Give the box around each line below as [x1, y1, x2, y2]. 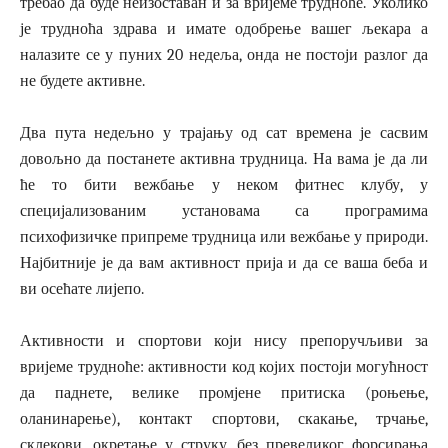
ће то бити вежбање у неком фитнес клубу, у [20, 176, 428, 195]
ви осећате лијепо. [20, 280, 144, 299]
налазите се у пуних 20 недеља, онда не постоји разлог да [20, 46, 428, 65]
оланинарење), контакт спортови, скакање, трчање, [20, 410, 428, 429]
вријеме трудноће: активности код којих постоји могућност [20, 358, 428, 377]
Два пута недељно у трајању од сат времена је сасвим [20, 124, 428, 143]
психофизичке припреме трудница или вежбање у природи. [20, 228, 428, 247]
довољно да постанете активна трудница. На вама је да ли [20, 150, 428, 169]
